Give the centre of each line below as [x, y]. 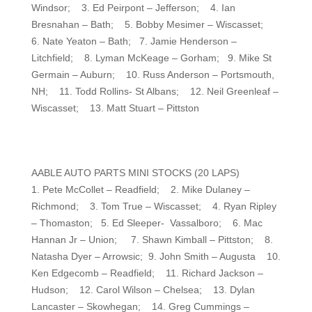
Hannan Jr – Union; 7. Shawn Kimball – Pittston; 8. [152, 240]
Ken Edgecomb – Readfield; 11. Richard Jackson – [147, 273]
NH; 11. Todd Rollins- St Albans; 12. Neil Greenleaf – [155, 91]
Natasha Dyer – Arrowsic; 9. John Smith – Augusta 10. [156, 256]
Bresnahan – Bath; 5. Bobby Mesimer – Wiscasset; [151, 24]
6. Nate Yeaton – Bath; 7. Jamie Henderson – [134, 41]
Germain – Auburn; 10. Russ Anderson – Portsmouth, [153, 75]
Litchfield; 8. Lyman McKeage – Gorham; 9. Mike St [151, 58]
